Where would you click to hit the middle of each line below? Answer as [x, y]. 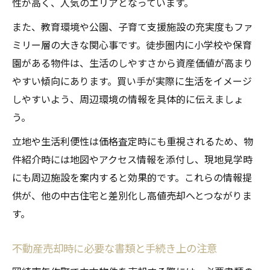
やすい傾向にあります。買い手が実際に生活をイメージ [132, 81]
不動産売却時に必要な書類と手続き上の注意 [115, 248]
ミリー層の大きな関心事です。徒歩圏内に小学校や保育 [132, 45]
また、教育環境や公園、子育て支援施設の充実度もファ [133, 27]
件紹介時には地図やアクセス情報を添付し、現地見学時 [132, 159]
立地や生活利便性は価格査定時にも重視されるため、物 [133, 141]
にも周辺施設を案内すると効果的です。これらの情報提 [132, 177]
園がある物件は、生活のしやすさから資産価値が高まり [133, 63]
